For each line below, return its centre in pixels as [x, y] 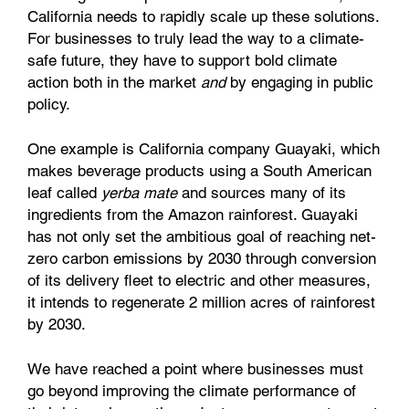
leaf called [64, 193]
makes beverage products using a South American [199, 171]
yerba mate [139, 193]
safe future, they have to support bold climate [182, 61]
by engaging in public [302, 83]
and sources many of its [262, 193]
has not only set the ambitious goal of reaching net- [202, 237]
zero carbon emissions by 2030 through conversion [202, 259]
